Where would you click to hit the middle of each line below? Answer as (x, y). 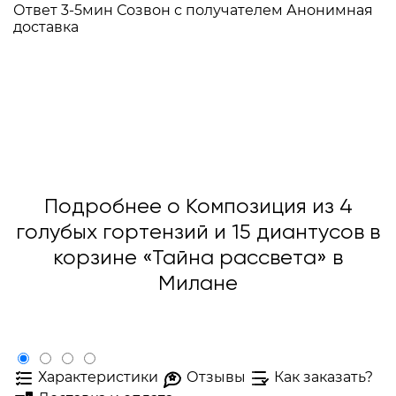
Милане (198, 284)
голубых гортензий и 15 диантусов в (198, 232)
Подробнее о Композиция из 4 (198, 207)
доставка (46, 27)
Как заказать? (324, 377)
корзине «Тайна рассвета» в (198, 258)
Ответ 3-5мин (63, 10)
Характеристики (98, 377)
